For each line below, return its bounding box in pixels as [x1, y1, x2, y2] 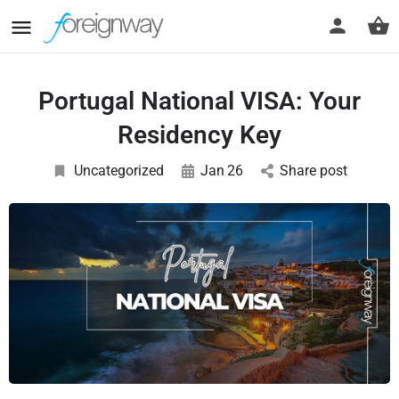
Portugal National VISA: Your [38, 86, 361, 116]
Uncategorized [74, 162, 164, 179]
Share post [280, 162, 347, 179]
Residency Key [118, 120, 281, 150]
